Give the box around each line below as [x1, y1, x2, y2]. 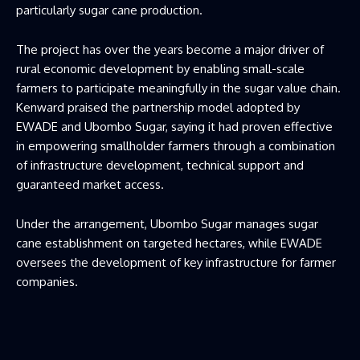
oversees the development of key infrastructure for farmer [16, 254, 336, 270]
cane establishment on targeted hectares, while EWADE [16, 235, 322, 251]
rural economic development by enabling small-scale [16, 60, 305, 76]
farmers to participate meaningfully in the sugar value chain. [16, 80, 341, 96]
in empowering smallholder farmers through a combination [16, 137, 335, 153]
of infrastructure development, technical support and [16, 157, 304, 173]
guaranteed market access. [16, 176, 164, 192]
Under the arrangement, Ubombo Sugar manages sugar [16, 215, 318, 231]
